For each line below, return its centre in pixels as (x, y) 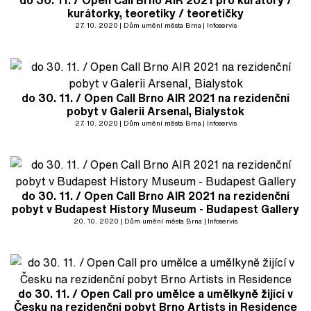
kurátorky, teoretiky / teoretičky (155, 13)
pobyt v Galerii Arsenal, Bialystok (155, 111)
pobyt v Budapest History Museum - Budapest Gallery (155, 209)
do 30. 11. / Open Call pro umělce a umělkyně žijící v (155, 294)
